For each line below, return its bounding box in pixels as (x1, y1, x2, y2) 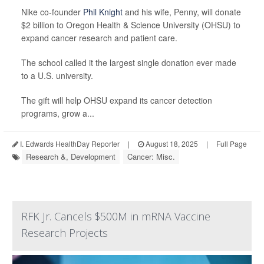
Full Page (216, 138, 247, 149)
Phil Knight (83, 6, 123, 18)
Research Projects (21, 226, 108, 240)
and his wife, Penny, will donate (123, 6, 241, 18)
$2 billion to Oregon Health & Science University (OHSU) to (21, 19, 240, 31)
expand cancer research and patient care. (21, 32, 177, 44)
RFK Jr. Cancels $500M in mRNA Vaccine (21, 209, 210, 224)
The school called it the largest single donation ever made (21, 57, 236, 69)
